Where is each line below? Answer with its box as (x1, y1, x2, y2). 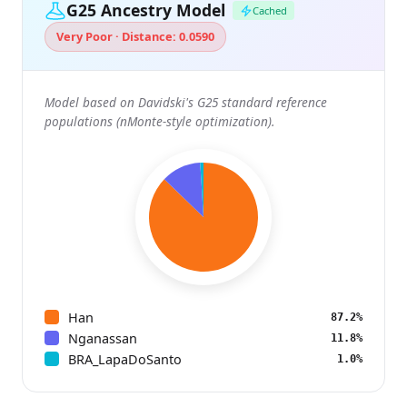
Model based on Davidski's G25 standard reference (45, 93, 327, 111)
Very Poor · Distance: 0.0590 (56, 28, 214, 45)
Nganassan (68, 329, 137, 347)
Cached (253, 4, 287, 18)
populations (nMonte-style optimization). (45, 112, 274, 130)
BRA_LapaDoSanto (68, 350, 182, 368)
